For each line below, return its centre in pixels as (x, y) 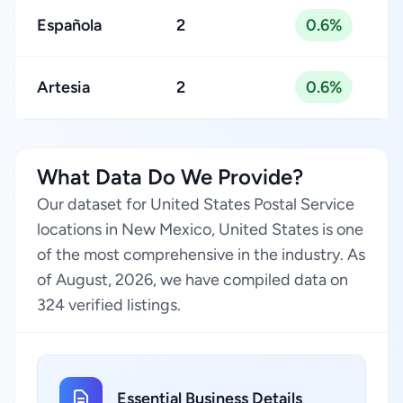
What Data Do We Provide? (170, 177)
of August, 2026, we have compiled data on (193, 280)
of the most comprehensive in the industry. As (201, 255)
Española (69, 25)
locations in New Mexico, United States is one (200, 229)
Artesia (63, 87)
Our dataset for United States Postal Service (196, 204)
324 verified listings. (109, 305)
